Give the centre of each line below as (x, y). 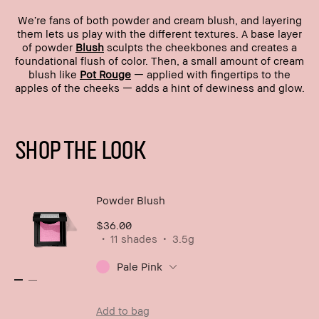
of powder (49, 47)
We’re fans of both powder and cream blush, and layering (159, 20)
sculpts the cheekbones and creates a (200, 47)
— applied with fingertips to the (211, 74)
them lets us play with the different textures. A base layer (159, 33)
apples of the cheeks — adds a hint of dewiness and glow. (159, 88)
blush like (54, 74)
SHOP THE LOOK (80, 148)
